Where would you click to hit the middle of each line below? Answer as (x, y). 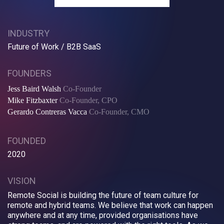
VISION (22, 181)
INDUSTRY (28, 33)
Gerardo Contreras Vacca (48, 112)
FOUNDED (27, 141)
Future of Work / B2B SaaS (54, 47)
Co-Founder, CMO (119, 112)
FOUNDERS (29, 73)
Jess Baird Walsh (35, 89)
